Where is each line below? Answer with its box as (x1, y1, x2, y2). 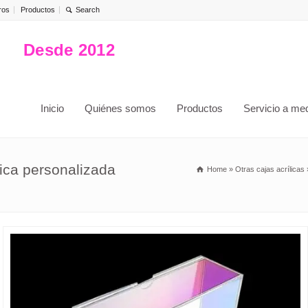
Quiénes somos (85, 102, 156, 114)
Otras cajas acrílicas (235, 165, 305, 173)
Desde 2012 (23, 40, 115, 59)
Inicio (41, 102, 64, 114)
